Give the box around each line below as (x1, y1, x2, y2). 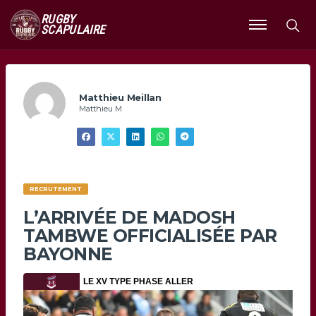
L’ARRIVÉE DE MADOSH (23, 207, 236, 229)
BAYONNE (23, 243, 113, 265)
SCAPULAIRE (41, 23, 105, 37)
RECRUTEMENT (29, 186, 82, 193)
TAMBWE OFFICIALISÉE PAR (23, 225, 277, 247)
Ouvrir (248, 23, 281, 39)
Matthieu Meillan (79, 91, 162, 103)
